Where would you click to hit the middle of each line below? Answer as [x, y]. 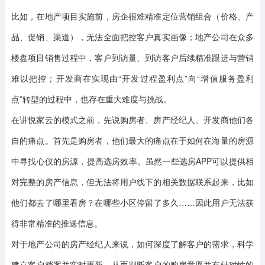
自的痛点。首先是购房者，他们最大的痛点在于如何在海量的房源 [132, 140]
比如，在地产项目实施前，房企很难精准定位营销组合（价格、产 [132, 16]
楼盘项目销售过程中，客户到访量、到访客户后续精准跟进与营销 [132, 57]
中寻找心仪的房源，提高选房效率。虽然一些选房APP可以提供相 [132, 161]
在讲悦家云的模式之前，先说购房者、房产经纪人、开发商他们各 [132, 119]
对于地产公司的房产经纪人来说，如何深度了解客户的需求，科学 [132, 244]
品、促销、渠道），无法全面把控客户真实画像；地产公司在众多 [132, 37]
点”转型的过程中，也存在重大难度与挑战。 [91, 99]
